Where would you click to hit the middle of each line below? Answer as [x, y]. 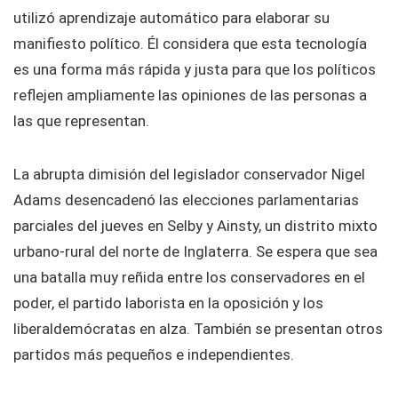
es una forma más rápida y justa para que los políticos [195, 70]
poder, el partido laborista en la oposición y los [168, 303]
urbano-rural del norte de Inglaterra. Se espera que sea [195, 252]
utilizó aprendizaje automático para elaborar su [171, 18]
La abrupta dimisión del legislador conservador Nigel [189, 175]
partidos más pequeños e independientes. [154, 355]
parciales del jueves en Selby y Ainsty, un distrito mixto [195, 226]
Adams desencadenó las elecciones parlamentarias [186, 200]
